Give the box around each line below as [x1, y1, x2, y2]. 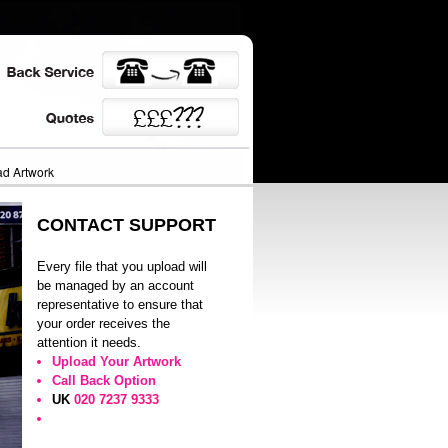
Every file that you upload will [37, 259, 207, 274]
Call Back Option [52, 373, 156, 388]
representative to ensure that [37, 297, 203, 312]
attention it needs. [37, 335, 141, 350]
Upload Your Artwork [52, 354, 181, 369]
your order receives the [37, 316, 170, 331]
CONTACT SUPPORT [37, 215, 216, 235]
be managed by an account [37, 278, 194, 293]
